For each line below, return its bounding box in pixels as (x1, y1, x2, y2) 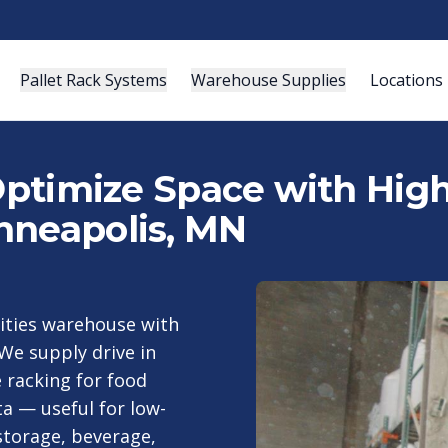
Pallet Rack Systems (19, 69, 167, 91)
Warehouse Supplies (190, 69, 346, 91)
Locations (369, 69, 443, 91)
